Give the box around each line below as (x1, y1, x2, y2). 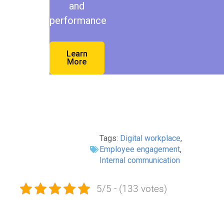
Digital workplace (119, 133, 180, 143)
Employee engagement (99, 144, 180, 154)
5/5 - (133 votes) (96, 181, 167, 195)
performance (49, 14, 106, 26)
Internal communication (99, 155, 180, 165)
